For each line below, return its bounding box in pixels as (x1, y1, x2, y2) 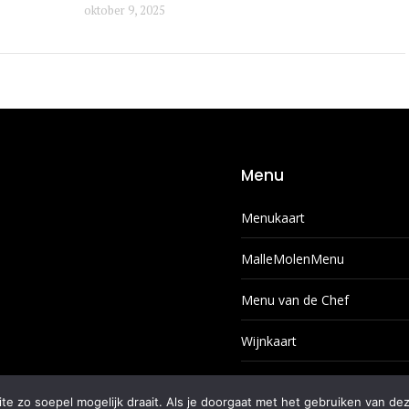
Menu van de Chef (241, 290, 349, 309)
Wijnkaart (241, 331, 297, 350)
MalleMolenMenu (241, 249, 344, 267)
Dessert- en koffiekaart (241, 372, 378, 391)
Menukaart (241, 208, 305, 226)
